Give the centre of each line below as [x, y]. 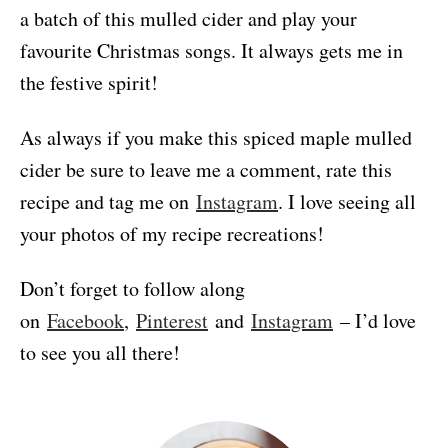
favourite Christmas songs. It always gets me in [211, 50]
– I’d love [374, 320]
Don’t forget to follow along [132, 288]
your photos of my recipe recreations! [172, 233]
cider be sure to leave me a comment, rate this [206, 169]
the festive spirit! [89, 82]
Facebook [85, 320]
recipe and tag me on [108, 201]
